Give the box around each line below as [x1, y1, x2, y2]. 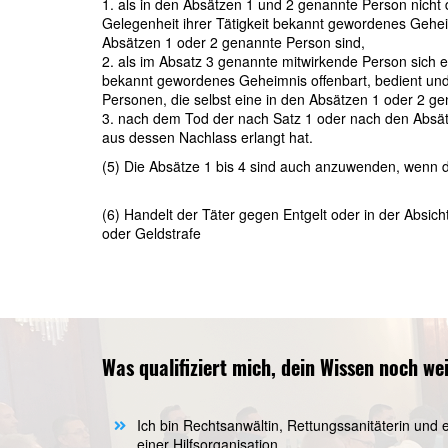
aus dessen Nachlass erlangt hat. [102, 126, 313, 147]
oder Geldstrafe [102, 222, 201, 243]
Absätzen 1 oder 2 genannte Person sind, [102, 31, 365, 52]
